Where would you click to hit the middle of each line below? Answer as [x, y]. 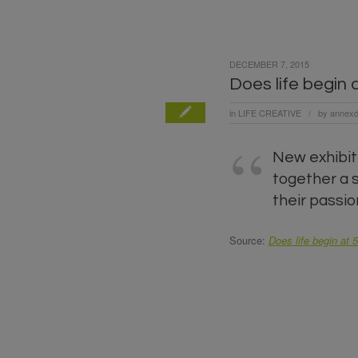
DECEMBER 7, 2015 [269, 64]
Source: [249, 241]
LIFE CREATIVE [270, 113]
